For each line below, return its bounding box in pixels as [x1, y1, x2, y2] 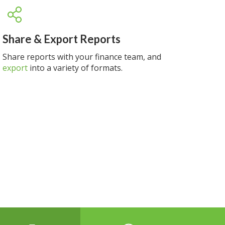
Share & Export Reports [3, 32, 121, 46]
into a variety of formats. [28, 62, 123, 73]
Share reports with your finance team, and [3, 51, 162, 62]
